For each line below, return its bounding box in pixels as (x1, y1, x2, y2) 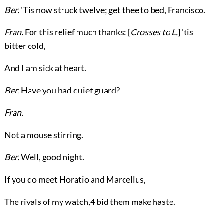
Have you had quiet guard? (19, 85, 120, 95)
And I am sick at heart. (4, 62, 86, 73)
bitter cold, (4, 40, 46, 51)
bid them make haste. (94, 196, 175, 207)
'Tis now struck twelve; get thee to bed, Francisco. (19, 4, 205, 15)
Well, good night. (19, 152, 84, 162)
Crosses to (130, 27, 171, 37)
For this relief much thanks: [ (23, 27, 130, 37)
